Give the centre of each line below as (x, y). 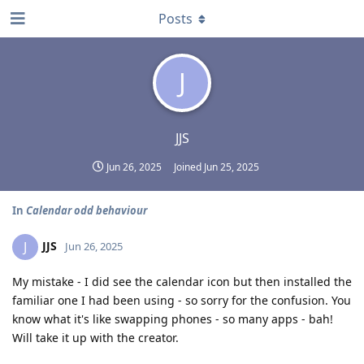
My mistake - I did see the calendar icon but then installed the (182, 282)
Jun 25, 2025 (232, 167)
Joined (189, 167)
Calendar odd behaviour (87, 210)
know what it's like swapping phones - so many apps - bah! (173, 319)
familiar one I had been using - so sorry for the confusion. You (182, 300)
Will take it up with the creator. (95, 338)
